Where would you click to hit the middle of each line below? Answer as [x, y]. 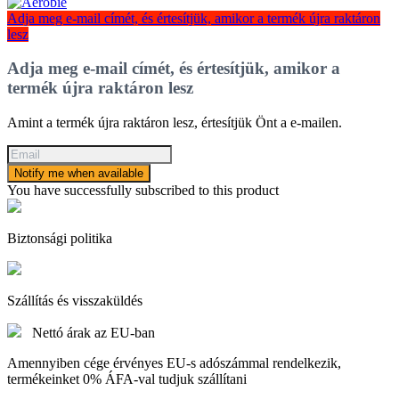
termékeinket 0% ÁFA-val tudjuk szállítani [127, 379]
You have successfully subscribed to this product [143, 191]
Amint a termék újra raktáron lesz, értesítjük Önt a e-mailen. [175, 123]
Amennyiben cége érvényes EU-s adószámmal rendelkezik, [174, 363]
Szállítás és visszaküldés [75, 301]
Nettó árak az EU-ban [94, 333]
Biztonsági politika [60, 239]
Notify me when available [79, 174]
